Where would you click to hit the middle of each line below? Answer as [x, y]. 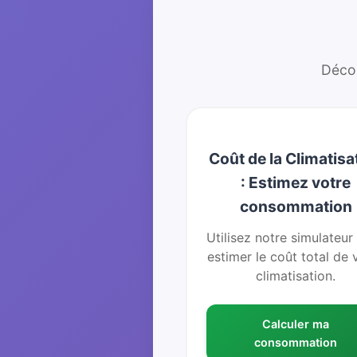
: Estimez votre [296, 182]
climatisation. [296, 276]
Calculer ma [296, 324]
